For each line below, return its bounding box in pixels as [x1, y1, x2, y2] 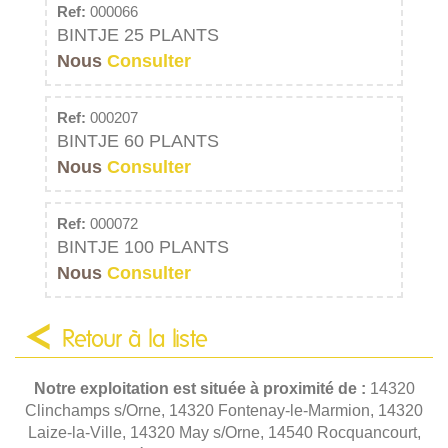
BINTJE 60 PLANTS [57, 129, 219, 151]
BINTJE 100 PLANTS [57, 235, 229, 257]
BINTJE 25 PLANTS [57, 23, 219, 45]
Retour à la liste [62, 327, 208, 352]
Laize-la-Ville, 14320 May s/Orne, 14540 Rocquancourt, [27, 423, 421, 441]
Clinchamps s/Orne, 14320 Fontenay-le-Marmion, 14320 [25, 401, 423, 419]
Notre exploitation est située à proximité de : [33, 379, 370, 397]
